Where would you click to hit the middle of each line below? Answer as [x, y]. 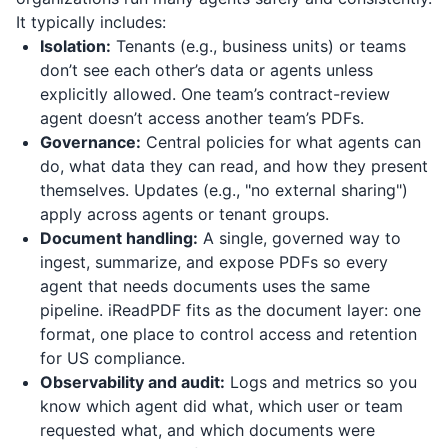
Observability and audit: [132, 382]
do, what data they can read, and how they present [234, 166]
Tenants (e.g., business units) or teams [258, 46]
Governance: [90, 142]
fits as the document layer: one [301, 310]
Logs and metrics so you [321, 382]
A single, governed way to [299, 238]
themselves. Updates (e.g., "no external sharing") [224, 190]
